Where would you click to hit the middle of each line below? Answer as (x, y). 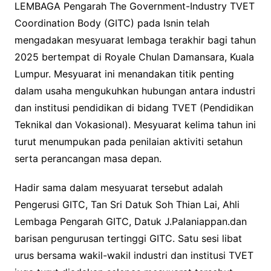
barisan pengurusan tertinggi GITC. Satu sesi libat (128, 238)
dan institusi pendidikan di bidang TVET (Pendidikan (134, 107)
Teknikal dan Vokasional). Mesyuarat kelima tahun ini (135, 124)
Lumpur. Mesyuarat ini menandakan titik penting (124, 73)
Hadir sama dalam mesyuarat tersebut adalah (118, 187)
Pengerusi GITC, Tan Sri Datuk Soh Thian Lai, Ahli (127, 204)
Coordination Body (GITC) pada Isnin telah (112, 23)
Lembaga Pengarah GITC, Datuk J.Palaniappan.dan (130, 221)
